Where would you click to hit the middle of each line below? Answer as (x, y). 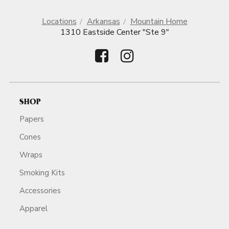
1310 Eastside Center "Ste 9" (114, 32)
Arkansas (103, 21)
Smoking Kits (42, 173)
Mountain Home (159, 21)
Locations (59, 21)
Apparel (33, 208)
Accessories (40, 190)
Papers (32, 119)
